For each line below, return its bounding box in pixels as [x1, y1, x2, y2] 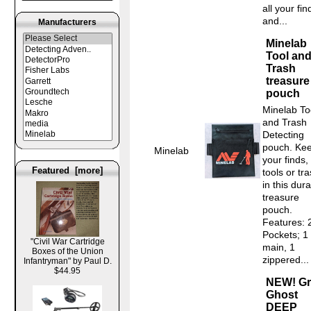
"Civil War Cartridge [30, 236, 105, 246]
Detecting [262, 129, 304, 141]
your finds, [262, 154, 308, 166]
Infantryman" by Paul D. [23, 255, 112, 266]
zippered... [262, 254, 309, 266]
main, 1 [262, 242, 295, 253]
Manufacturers [38, 17, 97, 28]
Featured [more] [32, 165, 103, 176]
